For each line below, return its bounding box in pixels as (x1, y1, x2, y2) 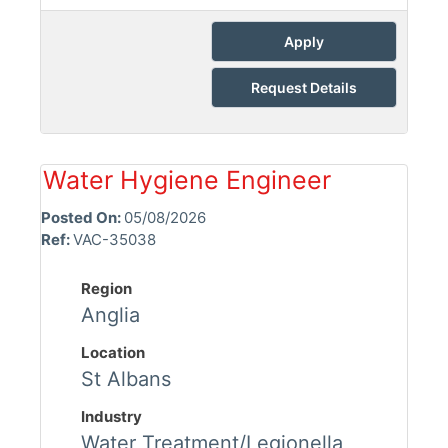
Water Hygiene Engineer (43, 165, 331, 196)
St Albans (81, 367, 171, 392)
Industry (81, 407, 142, 427)
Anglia (81, 303, 140, 328)
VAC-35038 (73, 230, 156, 250)
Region (81, 279, 132, 299)
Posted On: (41, 208, 124, 228)
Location (81, 343, 145, 363)
